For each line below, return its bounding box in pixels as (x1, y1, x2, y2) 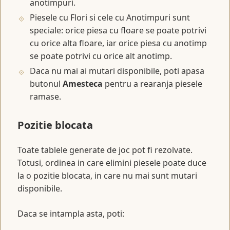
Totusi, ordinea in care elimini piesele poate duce (17, 157, 206, 168)
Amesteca (63, 78, 103, 89)
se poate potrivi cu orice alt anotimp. (30, 50, 172, 62)
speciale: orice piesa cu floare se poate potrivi (30, 24, 206, 36)
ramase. (30, 90, 61, 102)
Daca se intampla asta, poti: (17, 207, 124, 219)
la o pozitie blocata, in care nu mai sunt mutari (17, 169, 197, 181)
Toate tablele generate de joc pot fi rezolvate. (17, 144, 193, 156)
